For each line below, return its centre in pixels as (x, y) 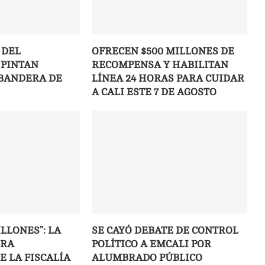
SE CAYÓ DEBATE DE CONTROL (165, 231)
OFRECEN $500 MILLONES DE (163, 51)
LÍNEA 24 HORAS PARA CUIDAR (168, 79)
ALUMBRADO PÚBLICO (147, 258)
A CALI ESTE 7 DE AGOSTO (154, 92)
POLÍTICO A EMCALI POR (152, 244)
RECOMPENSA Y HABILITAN (160, 65)
